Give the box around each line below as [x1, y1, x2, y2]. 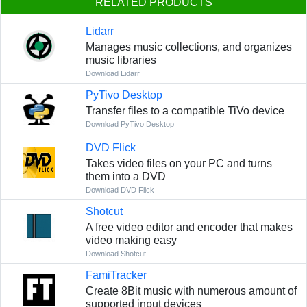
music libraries [85, 54, 156, 66]
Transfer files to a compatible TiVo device [85, 105, 284, 117]
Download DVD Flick [85, 186, 154, 195]
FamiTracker [85, 269, 147, 282]
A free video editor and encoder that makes [85, 221, 293, 234]
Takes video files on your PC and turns [85, 158, 272, 170]
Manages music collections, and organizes [85, 41, 292, 53]
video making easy [85, 234, 177, 247]
